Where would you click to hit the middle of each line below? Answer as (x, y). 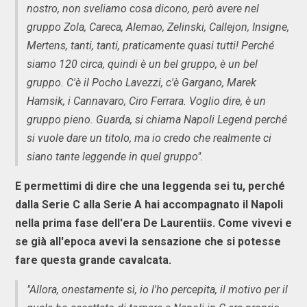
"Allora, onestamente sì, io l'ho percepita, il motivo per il (157, 289)
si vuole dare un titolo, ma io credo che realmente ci (149, 138)
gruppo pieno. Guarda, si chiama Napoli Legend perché (157, 119)
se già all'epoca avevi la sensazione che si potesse (148, 241)
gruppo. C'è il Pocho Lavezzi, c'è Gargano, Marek (142, 82)
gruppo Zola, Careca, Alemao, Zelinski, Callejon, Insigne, (158, 27)
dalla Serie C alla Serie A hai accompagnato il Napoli (149, 204)
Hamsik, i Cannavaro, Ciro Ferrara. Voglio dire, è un (146, 101)
